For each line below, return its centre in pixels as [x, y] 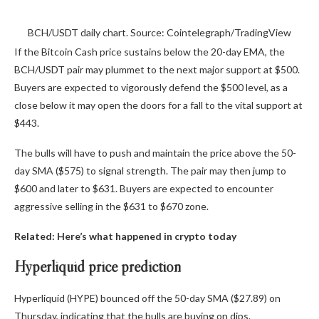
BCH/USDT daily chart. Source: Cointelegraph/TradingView [159, 32]
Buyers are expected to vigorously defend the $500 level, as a [151, 87]
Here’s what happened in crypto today [147, 236]
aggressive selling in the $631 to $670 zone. [111, 206]
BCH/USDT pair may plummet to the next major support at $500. [157, 69]
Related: [36, 236]
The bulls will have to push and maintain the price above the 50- [155, 152]
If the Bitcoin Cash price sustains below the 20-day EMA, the [150, 51]
